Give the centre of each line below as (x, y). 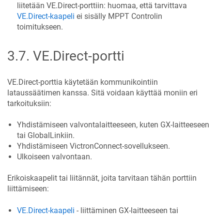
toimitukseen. (40, 27)
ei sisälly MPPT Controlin (118, 16)
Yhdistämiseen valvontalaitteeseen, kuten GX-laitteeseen (113, 124)
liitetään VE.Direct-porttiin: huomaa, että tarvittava (102, 6)
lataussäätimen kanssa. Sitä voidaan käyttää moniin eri (102, 93)
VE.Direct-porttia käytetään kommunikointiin (83, 82)
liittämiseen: (28, 189)
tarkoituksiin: (29, 103)
